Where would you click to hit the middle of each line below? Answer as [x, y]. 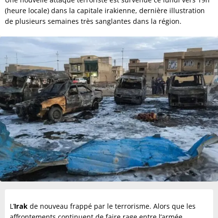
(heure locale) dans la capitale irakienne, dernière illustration [105, 10]
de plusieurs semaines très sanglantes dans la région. [93, 21]
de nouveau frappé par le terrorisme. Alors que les [112, 206]
